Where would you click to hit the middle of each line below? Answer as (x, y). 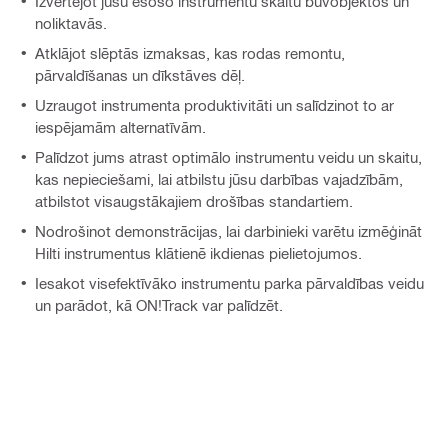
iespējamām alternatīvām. (120, 127)
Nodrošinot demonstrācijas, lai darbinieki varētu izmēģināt (228, 231)
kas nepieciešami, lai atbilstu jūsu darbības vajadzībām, (219, 179)
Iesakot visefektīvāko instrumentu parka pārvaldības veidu (229, 283)
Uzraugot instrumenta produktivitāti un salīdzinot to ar (214, 105)
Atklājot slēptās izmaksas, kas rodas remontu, (190, 53)
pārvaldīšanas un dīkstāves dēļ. (140, 75)
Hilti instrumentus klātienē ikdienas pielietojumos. (198, 253)
